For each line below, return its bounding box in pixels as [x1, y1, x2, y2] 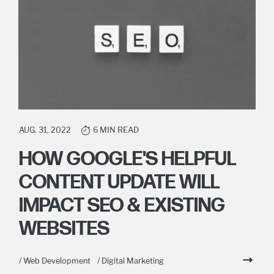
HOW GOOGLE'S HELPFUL [19, 147, 235, 172]
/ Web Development [19, 256, 91, 266]
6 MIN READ [93, 125, 139, 135]
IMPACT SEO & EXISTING [19, 194, 225, 218]
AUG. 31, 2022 [19, 125, 71, 135]
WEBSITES [19, 217, 109, 242]
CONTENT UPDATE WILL [19, 171, 219, 195]
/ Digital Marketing [97, 256, 164, 266]
